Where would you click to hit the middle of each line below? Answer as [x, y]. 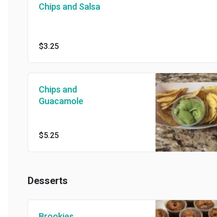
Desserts [39, 181]
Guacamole [53, 101]
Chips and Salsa [61, 7]
